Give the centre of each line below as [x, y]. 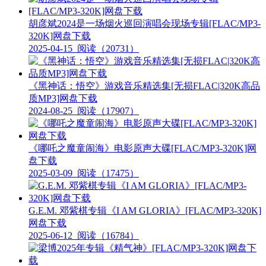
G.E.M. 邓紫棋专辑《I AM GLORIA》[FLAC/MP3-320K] [145, 210]
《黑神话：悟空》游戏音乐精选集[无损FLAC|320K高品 [144, 85]
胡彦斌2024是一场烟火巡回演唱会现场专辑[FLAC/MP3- [145, 23]
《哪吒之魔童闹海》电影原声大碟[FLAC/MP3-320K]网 [142, 148]
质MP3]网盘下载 [63, 98]
